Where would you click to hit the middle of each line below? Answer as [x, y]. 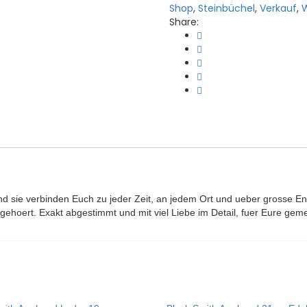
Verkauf [278, 9]
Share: [184, 22]
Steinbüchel [226, 9]
